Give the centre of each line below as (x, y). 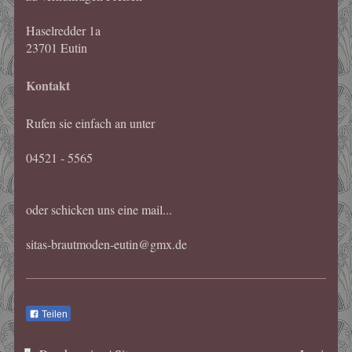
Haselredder (55, 31)
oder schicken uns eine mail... (99, 210)
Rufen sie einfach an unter (90, 123)
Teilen (53, 315)
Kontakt (48, 86)
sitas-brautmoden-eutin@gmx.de (106, 244)
